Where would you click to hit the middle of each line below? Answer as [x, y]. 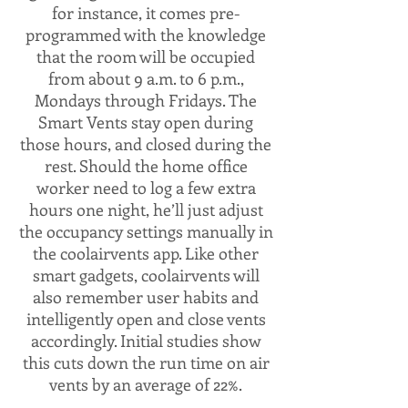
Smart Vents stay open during [146, 122]
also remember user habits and [146, 297]
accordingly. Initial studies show [146, 341]
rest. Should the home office [146, 166]
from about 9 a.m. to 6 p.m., [146, 78]
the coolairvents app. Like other [146, 253]
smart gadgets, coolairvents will [146, 275]
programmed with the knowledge [146, 35]
